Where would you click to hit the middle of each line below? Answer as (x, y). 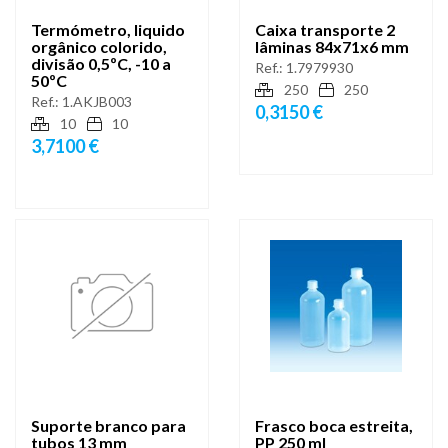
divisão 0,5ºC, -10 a (101, 63)
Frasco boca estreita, (334, 426)
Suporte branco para (108, 426)
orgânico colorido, (99, 46)
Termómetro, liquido (108, 29)
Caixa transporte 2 (325, 29)
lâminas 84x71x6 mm (332, 46)
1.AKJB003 (97, 101)
